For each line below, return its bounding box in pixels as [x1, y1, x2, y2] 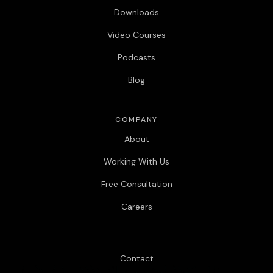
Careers [121, 200, 152, 212]
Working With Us [104, 155, 169, 167]
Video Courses [107, 29, 166, 40]
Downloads [114, 6, 159, 18]
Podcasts [118, 51, 155, 63]
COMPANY [115, 114, 158, 124]
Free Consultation [101, 178, 172, 190]
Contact [119, 252, 154, 264]
